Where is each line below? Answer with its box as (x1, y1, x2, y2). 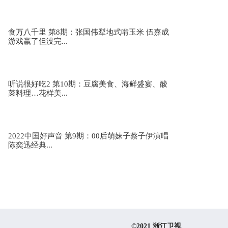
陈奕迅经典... (8, 141, 52, 149)
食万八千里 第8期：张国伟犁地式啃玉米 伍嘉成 (8, 28, 169, 36)
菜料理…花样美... (8, 89, 68, 97)
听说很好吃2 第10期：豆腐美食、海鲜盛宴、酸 (8, 80, 167, 88)
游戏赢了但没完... (8, 37, 68, 45)
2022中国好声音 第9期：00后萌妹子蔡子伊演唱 (8, 132, 168, 140)
